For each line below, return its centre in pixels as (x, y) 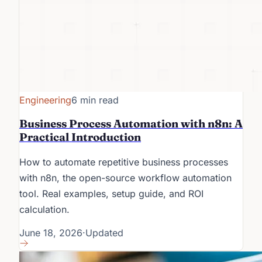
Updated (104, 233)
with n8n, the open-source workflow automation (125, 178)
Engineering (45, 100)
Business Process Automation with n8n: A (131, 123)
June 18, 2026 (51, 233)
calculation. (44, 210)
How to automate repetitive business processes (124, 162)
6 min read (95, 100)
